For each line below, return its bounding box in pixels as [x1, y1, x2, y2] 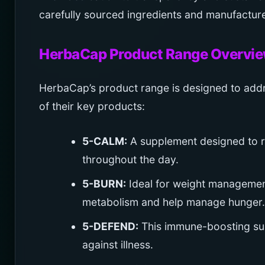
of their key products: [39, 99, 145, 112]
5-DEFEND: [82, 219, 138, 232]
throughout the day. [82, 153, 179, 166]
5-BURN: [82, 177, 126, 190]
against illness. [82, 238, 153, 251]
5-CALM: [82, 134, 127, 147]
